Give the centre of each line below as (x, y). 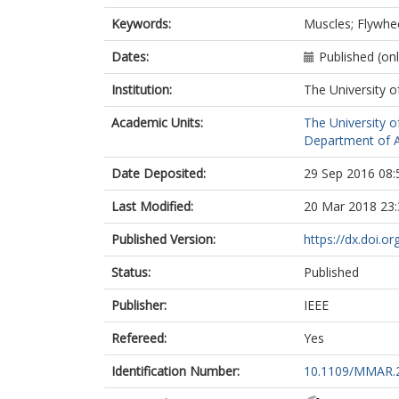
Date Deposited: (159, 173)
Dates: (130, 57)
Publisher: (139, 305)
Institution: (142, 90)
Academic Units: (157, 122)
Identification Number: (175, 371)
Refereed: (139, 338)
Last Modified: (152, 206)
